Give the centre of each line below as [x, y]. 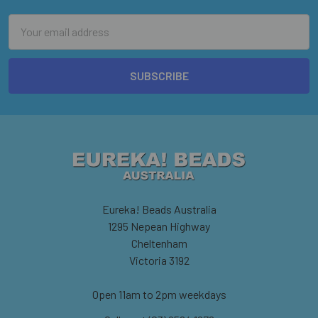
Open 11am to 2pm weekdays [159, 294]
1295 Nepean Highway [159, 226]
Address [28, 39]
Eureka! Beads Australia [159, 209]
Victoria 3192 [159, 260]
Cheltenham [159, 243]
